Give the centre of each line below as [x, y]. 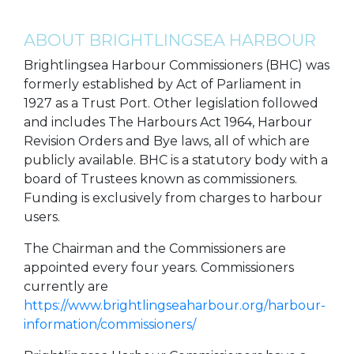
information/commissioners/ [110, 325]
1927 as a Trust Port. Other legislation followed [171, 104]
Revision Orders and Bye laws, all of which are [167, 141]
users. [42, 217]
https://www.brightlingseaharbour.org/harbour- [175, 306]
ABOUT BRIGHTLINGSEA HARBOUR [170, 40]
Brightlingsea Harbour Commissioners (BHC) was [177, 66]
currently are [66, 287]
